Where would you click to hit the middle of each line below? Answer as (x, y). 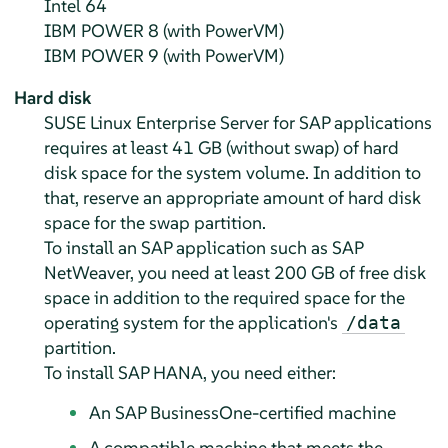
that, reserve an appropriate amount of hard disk (232, 197)
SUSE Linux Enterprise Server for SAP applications (237, 122)
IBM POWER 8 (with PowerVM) (163, 30)
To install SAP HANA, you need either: (189, 372)
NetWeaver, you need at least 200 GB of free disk (234, 272)
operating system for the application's (192, 322)
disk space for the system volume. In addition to (232, 172)
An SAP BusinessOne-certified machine (242, 412)
